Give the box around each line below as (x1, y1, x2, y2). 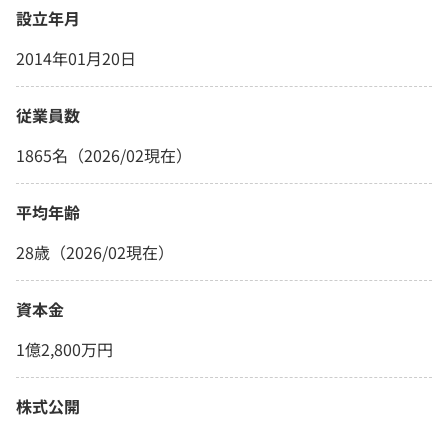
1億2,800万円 (16, 336, 113, 361)
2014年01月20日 (16, 45, 136, 70)
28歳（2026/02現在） (16, 239, 174, 264)
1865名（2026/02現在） (16, 142, 192, 167)
